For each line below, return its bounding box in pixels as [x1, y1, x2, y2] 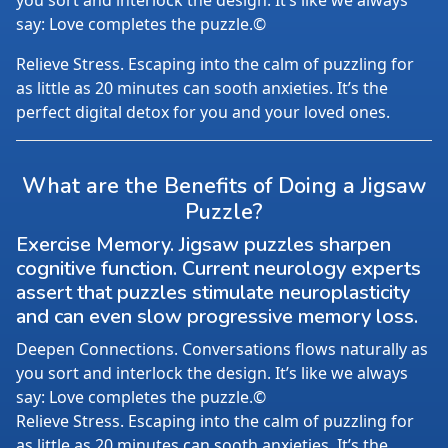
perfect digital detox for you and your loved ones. [16, 101, 390, 123]
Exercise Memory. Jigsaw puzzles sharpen [16, 231, 391, 258]
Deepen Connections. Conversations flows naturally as [16, 338, 428, 360]
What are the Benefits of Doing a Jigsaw [22, 171, 426, 201]
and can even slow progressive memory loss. [16, 303, 418, 330]
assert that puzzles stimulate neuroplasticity [16, 279, 410, 306]
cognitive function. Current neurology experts [16, 255, 421, 282]
